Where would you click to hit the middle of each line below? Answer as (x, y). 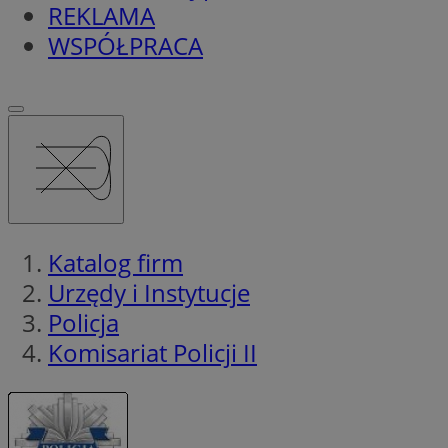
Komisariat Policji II (152, 352)
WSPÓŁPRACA (125, 45)
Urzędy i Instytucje (149, 292)
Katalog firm (115, 262)
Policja (83, 322)
